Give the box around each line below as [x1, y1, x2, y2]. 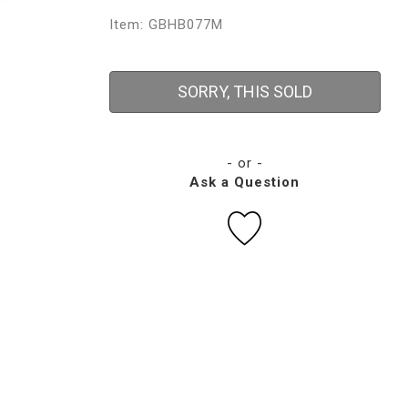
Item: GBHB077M [108, 16, 223, 33]
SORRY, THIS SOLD [177, 82, 312, 101]
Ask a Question [189, 174, 301, 190]
